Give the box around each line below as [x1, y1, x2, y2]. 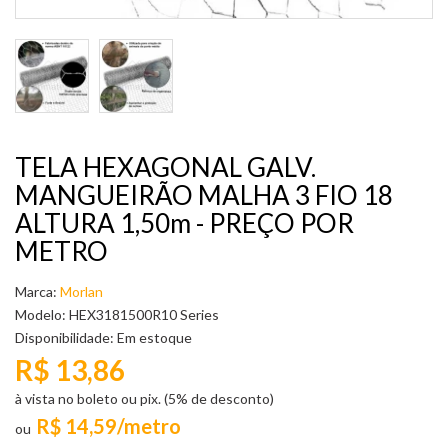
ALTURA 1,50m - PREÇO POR [15, 207, 354, 239]
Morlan [60, 283, 103, 300]
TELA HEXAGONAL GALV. [15, 151, 316, 183]
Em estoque [117, 329, 192, 346]
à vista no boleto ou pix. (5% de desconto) [15, 390, 274, 407]
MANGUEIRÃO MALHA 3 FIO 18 [15, 179, 393, 211]
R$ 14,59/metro [36, 414, 181, 438]
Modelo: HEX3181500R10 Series [15, 306, 219, 323]
